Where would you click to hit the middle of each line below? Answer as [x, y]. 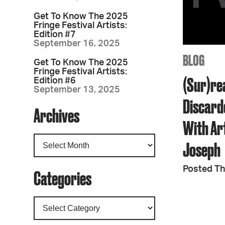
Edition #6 [55, 81]
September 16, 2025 [77, 44]
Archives [57, 115]
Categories [63, 178]
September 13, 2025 [77, 90]
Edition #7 [55, 35]
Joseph [202, 150]
